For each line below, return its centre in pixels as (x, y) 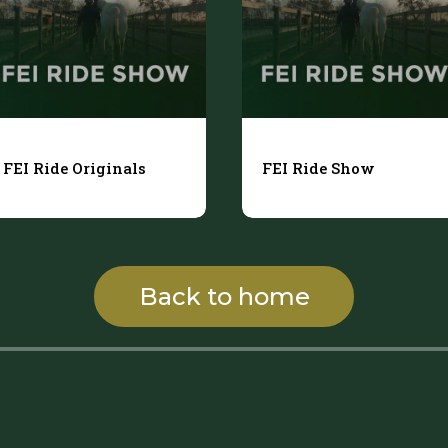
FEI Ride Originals (74, 167)
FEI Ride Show (318, 167)
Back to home (224, 296)
